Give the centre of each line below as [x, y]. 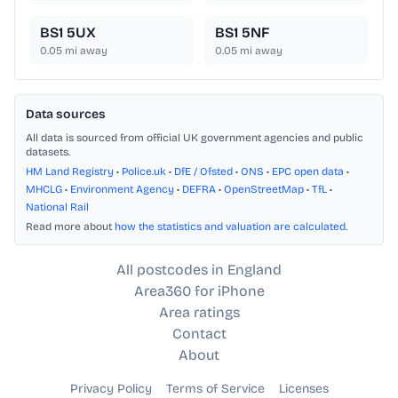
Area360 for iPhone [199, 291]
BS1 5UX [68, 33]
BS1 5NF [242, 33]
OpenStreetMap [264, 190]
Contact [199, 334]
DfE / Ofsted [203, 172]
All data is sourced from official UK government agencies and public [195, 138]
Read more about [70, 227]
